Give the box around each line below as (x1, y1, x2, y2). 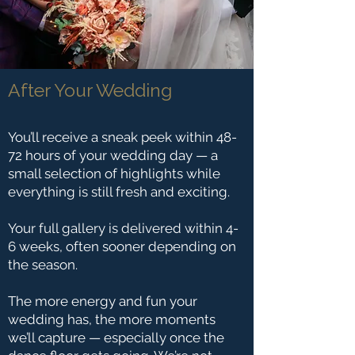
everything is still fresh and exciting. (8, 184, 230, 200)
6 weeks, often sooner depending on (8, 239, 236, 254)
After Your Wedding (8, 79, 172, 101)
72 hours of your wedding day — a (8, 147, 218, 163)
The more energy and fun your (8, 293, 197, 309)
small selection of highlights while (8, 166, 220, 181)
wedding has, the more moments (8, 311, 216, 327)
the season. (8, 257, 78, 273)
